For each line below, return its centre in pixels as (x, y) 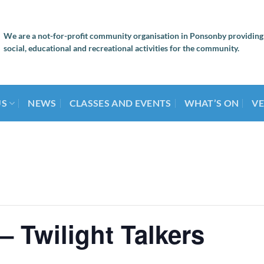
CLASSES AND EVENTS (120, 103)
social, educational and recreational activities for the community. (121, 48)
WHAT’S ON (212, 103)
